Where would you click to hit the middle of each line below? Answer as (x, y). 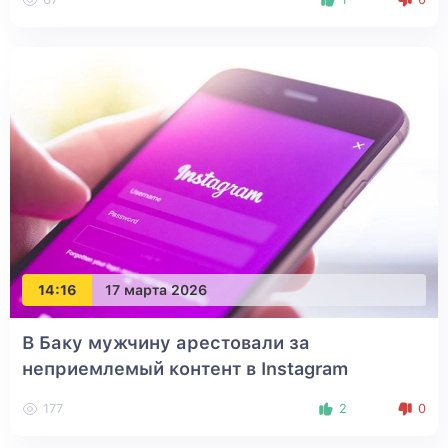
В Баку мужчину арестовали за (166, 343)
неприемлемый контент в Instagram (185, 369)
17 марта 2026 (156, 289)
